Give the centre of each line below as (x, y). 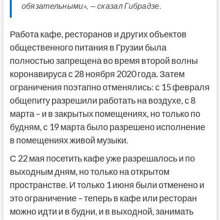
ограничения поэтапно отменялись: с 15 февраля (110, 87)
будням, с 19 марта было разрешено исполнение (107, 127)
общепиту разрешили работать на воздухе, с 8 (102, 100)
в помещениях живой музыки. (69, 140)
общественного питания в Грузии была (88, 47)
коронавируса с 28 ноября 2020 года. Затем (97, 74)
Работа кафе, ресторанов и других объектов (98, 34)
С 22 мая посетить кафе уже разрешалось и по (102, 158)
